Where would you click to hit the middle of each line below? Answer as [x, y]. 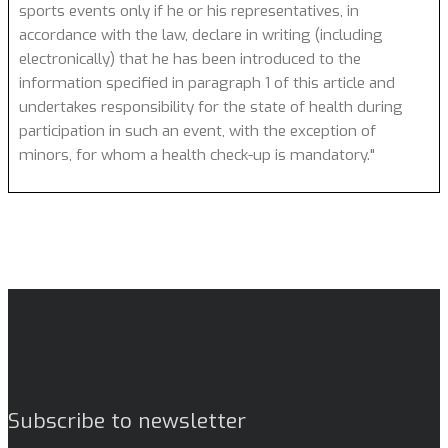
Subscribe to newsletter [127, 420]
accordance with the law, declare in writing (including [201, 34]
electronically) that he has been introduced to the [190, 58]
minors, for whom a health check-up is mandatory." [197, 154]
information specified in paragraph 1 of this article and [207, 82]
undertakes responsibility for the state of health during [211, 106]
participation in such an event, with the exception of [197, 130]
